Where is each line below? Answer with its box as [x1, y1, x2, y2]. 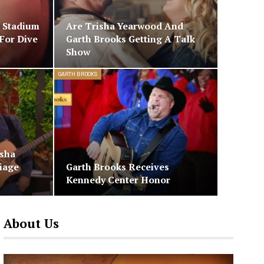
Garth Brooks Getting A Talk [65, 32, 195, 45]
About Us [3, 215, 59, 232]
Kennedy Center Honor [65, 174, 170, 187]
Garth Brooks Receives [65, 161, 169, 174]
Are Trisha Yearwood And [65, 19, 183, 32]
